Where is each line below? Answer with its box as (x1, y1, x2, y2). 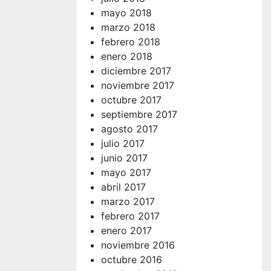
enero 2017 (101, 224, 152, 237)
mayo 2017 (101, 166, 151, 178)
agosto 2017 (101, 122, 158, 135)
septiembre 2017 (101, 108, 177, 120)
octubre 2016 (101, 253, 162, 266)
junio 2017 (101, 151, 148, 164)
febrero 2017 (101, 209, 160, 222)
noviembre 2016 (101, 238, 175, 251)
